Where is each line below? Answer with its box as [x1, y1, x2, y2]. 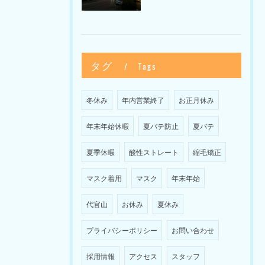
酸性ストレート [129, 146, 179, 157]
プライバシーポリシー [86, 224, 157, 235]
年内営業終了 [122, 94, 164, 105]
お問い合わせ [172, 224, 214, 235]
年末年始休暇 [86, 120, 129, 131]
